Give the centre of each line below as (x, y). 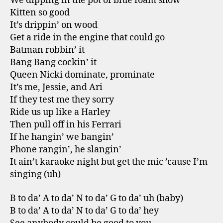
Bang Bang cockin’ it (53, 62)
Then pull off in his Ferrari (66, 125)
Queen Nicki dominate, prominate (82, 75)
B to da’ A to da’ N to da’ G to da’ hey (84, 211)
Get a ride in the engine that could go (87, 38)
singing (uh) (35, 174)
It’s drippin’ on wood (54, 25)
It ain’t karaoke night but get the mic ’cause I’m (109, 162)
